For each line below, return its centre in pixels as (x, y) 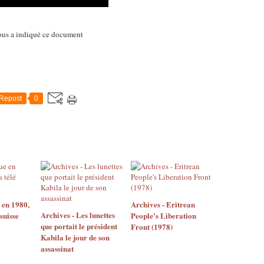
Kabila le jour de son (75, 237)
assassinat (57, 248)
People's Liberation (163, 215)
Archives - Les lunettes (78, 215)
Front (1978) (151, 227)
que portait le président (79, 226)
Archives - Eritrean (163, 204)
